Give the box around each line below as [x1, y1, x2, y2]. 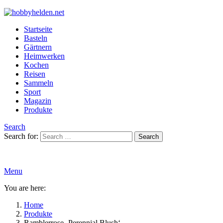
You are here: [4, 184, 46, 192]
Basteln [24, 34, 47, 42]
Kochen [24, 61, 49, 69]
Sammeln [24, 79, 53, 87]
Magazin [24, 97, 51, 105]
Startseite [24, 25, 52, 33]
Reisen [24, 70, 45, 78]
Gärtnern [24, 43, 52, 51]
